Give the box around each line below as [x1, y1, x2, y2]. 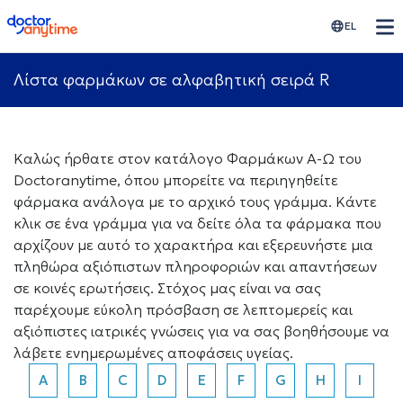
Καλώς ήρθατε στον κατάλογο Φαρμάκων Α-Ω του [13, 149, 362, 167]
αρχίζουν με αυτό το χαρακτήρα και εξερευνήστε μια [13, 236, 373, 254]
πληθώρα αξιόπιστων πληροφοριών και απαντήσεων [13, 257, 377, 275]
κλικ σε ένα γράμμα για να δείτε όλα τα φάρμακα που [13, 214, 381, 232]
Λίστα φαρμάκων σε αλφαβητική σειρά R [13, 69, 329, 90]
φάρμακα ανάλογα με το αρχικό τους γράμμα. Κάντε [13, 193, 377, 210]
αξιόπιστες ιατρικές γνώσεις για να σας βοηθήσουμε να [13, 322, 390, 340]
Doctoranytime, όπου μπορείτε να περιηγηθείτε [13, 171, 338, 189]
